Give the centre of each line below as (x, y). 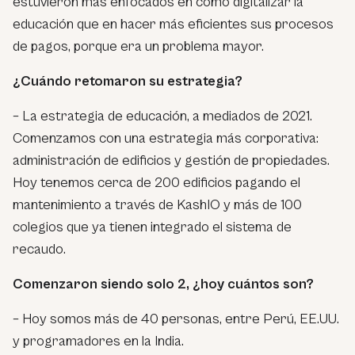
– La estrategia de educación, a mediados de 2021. (162, 116)
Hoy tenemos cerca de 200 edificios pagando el (157, 183)
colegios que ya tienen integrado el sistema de (152, 227)
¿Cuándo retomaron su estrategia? (128, 82)
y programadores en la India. (98, 342)
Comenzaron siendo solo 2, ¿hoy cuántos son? (163, 284)
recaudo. (39, 250)
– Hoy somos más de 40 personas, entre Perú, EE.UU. (176, 319)
